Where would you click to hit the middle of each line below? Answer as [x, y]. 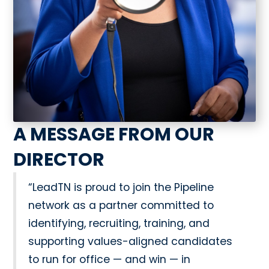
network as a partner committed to [121, 206]
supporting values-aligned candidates [131, 242]
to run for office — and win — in [110, 260]
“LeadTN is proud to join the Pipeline [121, 188]
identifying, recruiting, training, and [119, 224]
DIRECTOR [59, 160]
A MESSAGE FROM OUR [114, 135]
